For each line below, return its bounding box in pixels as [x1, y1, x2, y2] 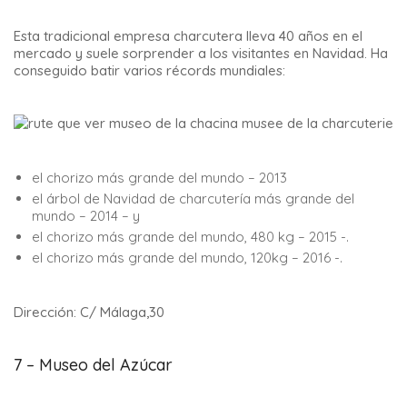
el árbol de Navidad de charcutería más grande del [32, 189, 354, 207]
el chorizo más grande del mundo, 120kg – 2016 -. [32, 248, 342, 266]
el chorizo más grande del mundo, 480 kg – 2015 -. [32, 227, 349, 245]
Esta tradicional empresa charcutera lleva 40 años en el [14, 26, 362, 45]
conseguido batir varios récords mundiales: [14, 61, 285, 79]
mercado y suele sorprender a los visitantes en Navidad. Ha [14, 44, 388, 62]
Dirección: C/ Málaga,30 [14, 303, 164, 321]
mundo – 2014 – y [32, 206, 140, 224]
